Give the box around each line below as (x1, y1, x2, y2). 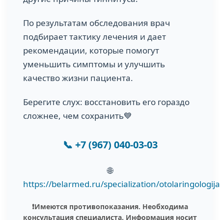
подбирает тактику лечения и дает (23, 31, 166, 43)
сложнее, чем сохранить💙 (23, 110, 132, 122)
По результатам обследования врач (23, 17, 170, 29)
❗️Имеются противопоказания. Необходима (32, 202, 188, 212)
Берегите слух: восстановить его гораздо (23, 96, 190, 108)
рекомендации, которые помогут (23, 45, 159, 56)
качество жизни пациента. (23, 72, 133, 84)
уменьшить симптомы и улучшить (23, 58, 165, 70)
